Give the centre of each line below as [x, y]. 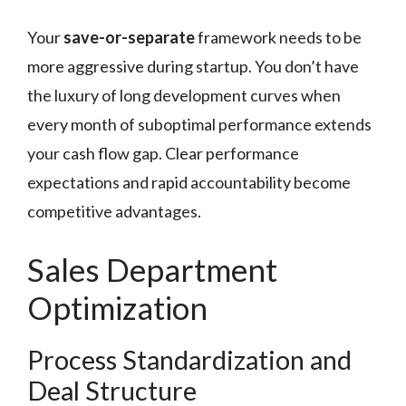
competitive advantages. [114, 211]
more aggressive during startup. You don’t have [193, 66]
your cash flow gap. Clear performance [163, 153]
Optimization [117, 307]
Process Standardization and [189, 359]
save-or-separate [129, 37]
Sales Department [152, 269]
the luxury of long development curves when [184, 95]
